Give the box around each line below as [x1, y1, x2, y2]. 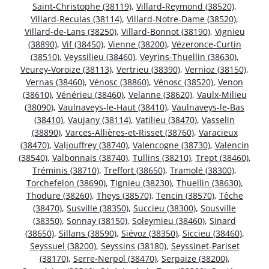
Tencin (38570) [156, 189, 214, 201]
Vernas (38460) [26, 76, 85, 88]
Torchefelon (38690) [26, 177, 106, 189]
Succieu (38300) [133, 202, 196, 214]
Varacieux [198, 126, 238, 138]
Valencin [214, 139, 249, 151]
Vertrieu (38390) [116, 63, 180, 75]
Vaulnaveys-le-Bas [172, 101, 244, 113]
